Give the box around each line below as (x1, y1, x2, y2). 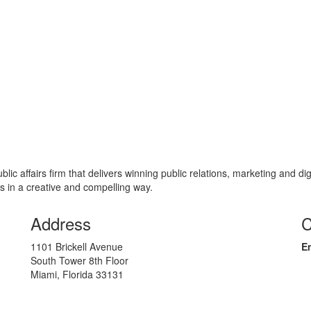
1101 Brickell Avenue (31, 239, 123, 253)
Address (31, 210, 91, 235)
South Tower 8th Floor (31, 253, 128, 267)
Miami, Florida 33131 (31, 267, 124, 281)
